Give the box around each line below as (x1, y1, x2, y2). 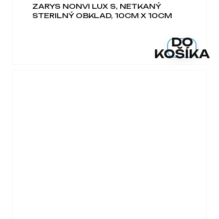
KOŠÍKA (154, 46, 210, 61)
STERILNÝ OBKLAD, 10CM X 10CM (32, 11, 172, 20)
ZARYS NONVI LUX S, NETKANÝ (32, 1, 161, 10)
